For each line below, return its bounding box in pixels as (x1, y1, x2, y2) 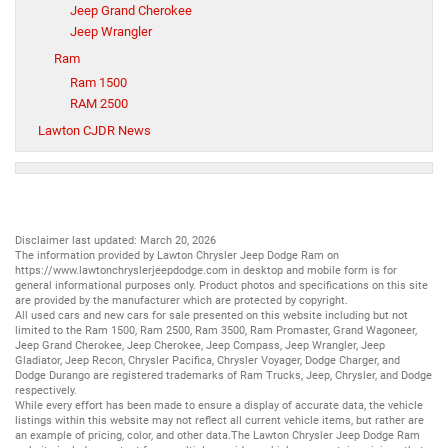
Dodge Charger (305, 354, 377, 368)
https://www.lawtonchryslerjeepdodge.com (15, 264, 228, 278)
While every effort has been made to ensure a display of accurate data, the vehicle (15, 399, 423, 413)
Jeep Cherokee (127, 339, 201, 353)
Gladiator (15, 354, 60, 368)
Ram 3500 (195, 324, 245, 338)
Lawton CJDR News (38, 123, 151, 139)
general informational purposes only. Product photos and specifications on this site (15, 279, 428, 293)
